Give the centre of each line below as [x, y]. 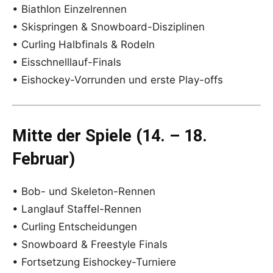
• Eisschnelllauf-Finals [67, 62]
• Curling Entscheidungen [75, 227]
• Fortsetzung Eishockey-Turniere [94, 262]
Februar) [44, 159]
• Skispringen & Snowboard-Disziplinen [108, 27]
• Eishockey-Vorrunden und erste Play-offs [118, 80]
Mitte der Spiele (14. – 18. [110, 136]
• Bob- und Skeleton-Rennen [84, 192]
